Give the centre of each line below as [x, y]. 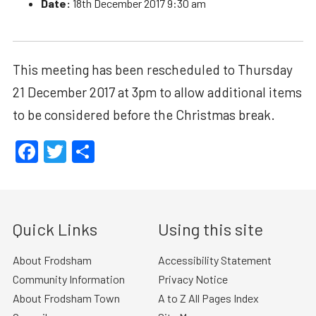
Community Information [68, 279]
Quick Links [55, 229]
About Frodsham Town [66, 298]
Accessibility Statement [215, 260]
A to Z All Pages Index [208, 298]
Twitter [101, 152]
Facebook [85, 152]
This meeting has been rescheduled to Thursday [152, 69]
